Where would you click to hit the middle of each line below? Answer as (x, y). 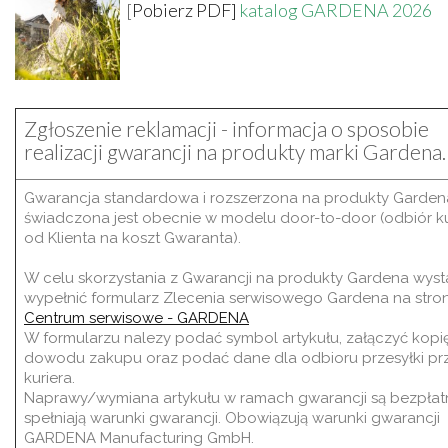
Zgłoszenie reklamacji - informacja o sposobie (226, 129)
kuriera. (51, 378)
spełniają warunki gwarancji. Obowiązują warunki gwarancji (232, 418)
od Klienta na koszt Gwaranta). (132, 238)
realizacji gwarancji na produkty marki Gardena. (235, 152)
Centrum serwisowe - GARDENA (136, 318)
